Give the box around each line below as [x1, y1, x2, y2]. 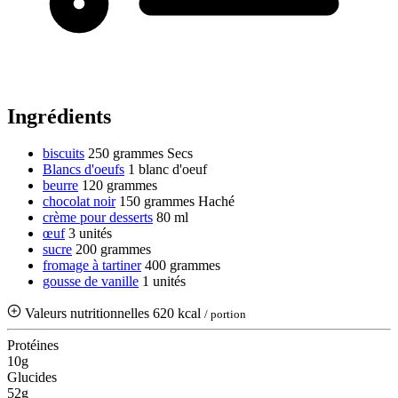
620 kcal [153, 306, 204, 322]
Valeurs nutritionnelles [21, 306, 153, 322]
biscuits [43, 146, 84, 162]
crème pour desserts [43, 210, 153, 226]
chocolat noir [43, 194, 115, 210]
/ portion [204, 307, 246, 322]
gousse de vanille [43, 274, 139, 290]
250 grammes [88, 146, 163, 162]
